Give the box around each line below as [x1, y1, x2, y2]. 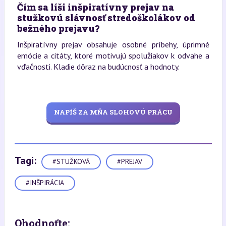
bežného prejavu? [17, 22, 99, 34]
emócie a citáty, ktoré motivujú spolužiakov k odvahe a [17, 50, 209, 61]
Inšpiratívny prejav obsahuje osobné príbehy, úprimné [17, 39, 209, 49]
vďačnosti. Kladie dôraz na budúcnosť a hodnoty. [17, 61, 180, 72]
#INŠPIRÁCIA [25, 178, 64, 188]
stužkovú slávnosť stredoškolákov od [17, 11, 195, 24]
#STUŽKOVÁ [52, 157, 90, 166]
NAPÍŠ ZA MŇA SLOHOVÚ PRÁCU [53, 107, 173, 117]
